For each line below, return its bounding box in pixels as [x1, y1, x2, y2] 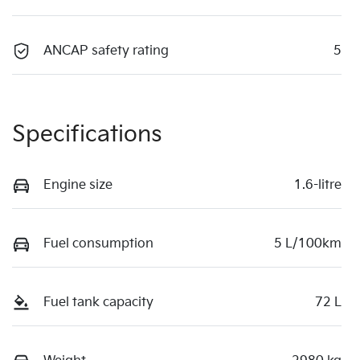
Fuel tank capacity [43, 294, 153, 310]
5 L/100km [274, 235, 342, 252]
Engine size [43, 177, 112, 193]
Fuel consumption [43, 235, 153, 252]
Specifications [12, 121, 162, 148]
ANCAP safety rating [43, 43, 169, 59]
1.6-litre [294, 177, 342, 193]
